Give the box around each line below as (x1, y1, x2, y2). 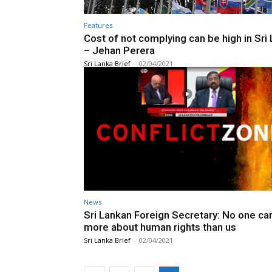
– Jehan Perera (84, 44, 155, 56)
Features (84, 20, 112, 30)
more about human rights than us (84, 221, 236, 234)
